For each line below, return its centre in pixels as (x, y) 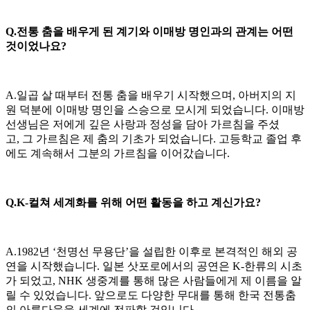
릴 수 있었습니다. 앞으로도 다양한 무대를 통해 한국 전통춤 (151, 295)
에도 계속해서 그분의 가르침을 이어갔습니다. (118, 153)
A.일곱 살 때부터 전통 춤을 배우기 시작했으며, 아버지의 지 (151, 95)
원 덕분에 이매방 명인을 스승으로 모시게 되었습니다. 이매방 (155, 109)
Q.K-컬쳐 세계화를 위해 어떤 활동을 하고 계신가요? (133, 202)
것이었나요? (36, 46)
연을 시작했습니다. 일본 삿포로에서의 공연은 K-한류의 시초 (154, 266)
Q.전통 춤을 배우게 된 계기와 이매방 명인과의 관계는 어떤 (149, 31)
